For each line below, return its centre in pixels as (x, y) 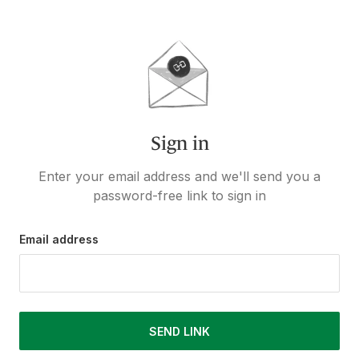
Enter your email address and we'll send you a (179, 176)
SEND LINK (179, 331)
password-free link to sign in (179, 196)
